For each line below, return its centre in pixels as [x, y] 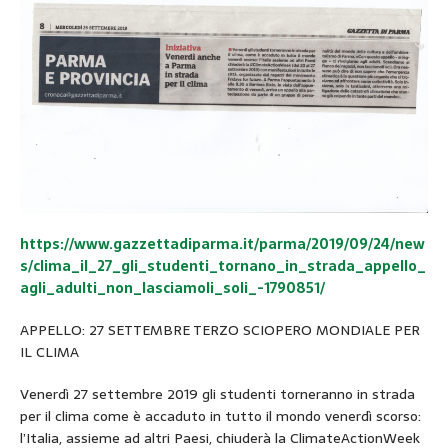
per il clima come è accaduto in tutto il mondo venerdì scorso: [220, 415]
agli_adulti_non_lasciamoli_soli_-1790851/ [172, 287]
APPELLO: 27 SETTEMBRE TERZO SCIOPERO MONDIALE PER [220, 329]
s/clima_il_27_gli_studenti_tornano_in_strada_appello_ [223, 265]
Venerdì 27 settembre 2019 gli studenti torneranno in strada [217, 393]
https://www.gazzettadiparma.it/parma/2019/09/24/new [222, 243]
